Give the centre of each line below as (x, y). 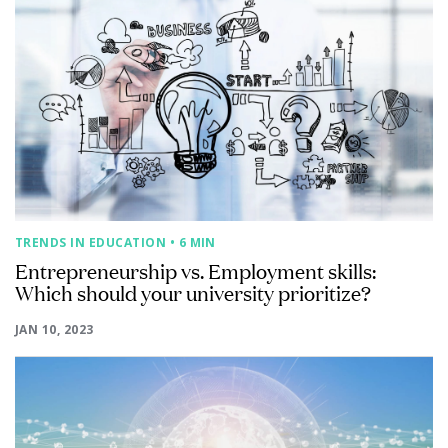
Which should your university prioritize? (193, 292)
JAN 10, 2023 (54, 329)
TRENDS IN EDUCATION (91, 242)
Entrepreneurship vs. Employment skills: (195, 270)
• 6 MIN (192, 242)
